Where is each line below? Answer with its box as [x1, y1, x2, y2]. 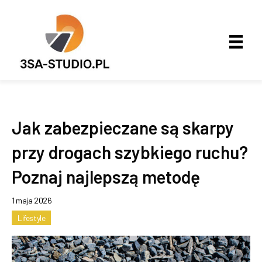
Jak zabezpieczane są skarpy [12, 117, 234, 139]
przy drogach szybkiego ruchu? [12, 142, 248, 163]
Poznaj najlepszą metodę [12, 166, 200, 188]
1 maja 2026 [12, 195, 52, 206]
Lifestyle [18, 213, 46, 223]
